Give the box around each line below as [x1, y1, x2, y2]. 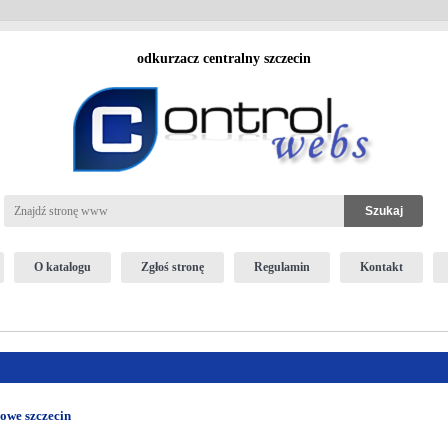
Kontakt [359, 260, 403, 274]
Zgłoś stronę [140, 260, 204, 274]
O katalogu [33, 260, 91, 274]
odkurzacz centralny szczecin [137, 51, 311, 66]
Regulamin [253, 260, 310, 274]
